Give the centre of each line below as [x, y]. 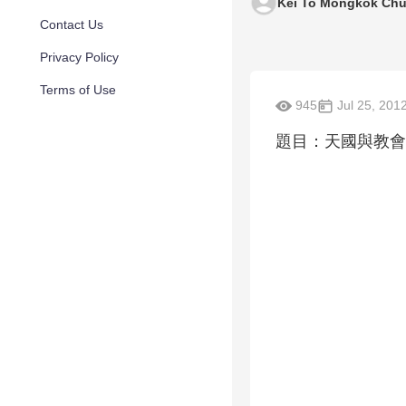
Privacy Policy [79, 57]
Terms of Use [78, 90]
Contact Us [72, 24]
